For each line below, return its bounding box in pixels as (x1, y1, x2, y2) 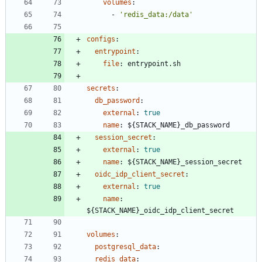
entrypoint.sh (127, 60, 181, 68)
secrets (87, 84, 115, 93)
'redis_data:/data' (119, 11, 193, 19)
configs (87, 35, 115, 44)
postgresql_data (95, 243, 156, 251)
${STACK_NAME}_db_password (127, 121, 230, 130)
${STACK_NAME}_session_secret (127, 158, 242, 167)
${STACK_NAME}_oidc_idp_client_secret (87, 206, 234, 215)
